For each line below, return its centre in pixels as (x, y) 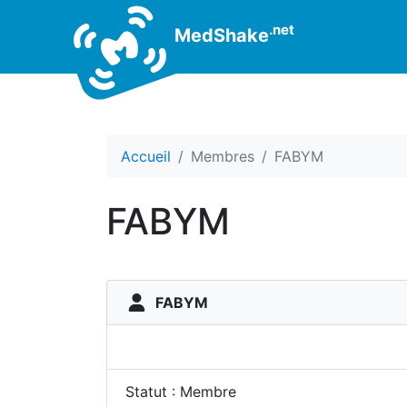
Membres (223, 156)
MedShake (219, 35)
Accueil (146, 156)
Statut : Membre (181, 392)
